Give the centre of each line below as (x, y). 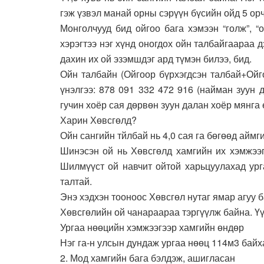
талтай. (76, 181)
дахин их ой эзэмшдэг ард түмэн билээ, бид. (156, 59)
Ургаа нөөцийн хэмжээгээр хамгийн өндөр (152, 227)
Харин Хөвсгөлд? (98, 120)
